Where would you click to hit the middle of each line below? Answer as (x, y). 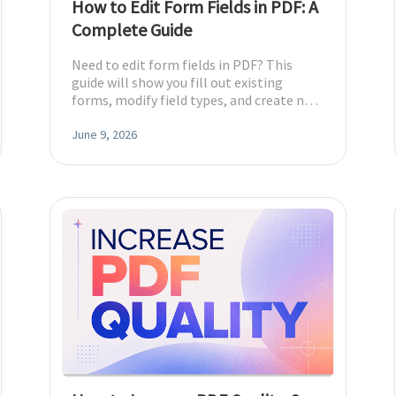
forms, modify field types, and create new (196, 100)
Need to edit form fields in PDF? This (182, 65)
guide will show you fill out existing (177, 82)
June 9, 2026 (104, 134)
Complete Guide (132, 30)
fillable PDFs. (112, 118)
